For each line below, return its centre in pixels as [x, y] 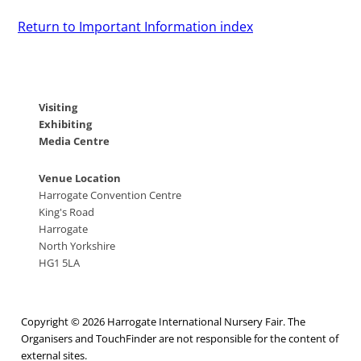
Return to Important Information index [135, 27]
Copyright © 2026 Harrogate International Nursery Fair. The [163, 321]
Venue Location [79, 178]
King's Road [66, 212]
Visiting [58, 107]
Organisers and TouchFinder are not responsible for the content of [180, 338]
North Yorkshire [77, 246]
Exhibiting [65, 124]
